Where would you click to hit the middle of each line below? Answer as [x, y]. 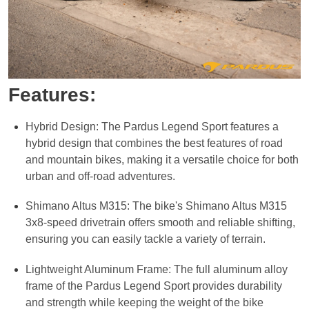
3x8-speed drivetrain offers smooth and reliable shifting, [160, 223]
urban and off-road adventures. [100, 176]
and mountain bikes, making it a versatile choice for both [162, 159]
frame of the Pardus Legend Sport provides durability [154, 286]
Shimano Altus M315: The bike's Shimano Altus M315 [156, 206]
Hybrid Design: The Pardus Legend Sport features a [152, 126]
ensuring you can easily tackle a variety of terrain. [146, 239]
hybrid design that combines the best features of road [154, 143]
